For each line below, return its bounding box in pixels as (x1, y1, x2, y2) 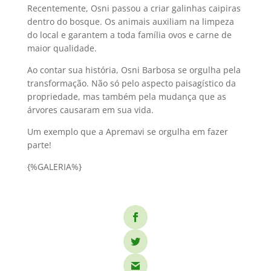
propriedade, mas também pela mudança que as (27, 91, 226, 102)
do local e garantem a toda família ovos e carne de (27, 29, 232, 41)
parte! (27, 139, 51, 151)
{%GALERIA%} (27, 161, 82, 172)
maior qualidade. (27, 42, 97, 54)
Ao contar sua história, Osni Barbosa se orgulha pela (27, 64, 241, 76)
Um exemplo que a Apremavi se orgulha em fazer (27, 126, 228, 137)
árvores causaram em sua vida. (27, 104, 154, 116)
